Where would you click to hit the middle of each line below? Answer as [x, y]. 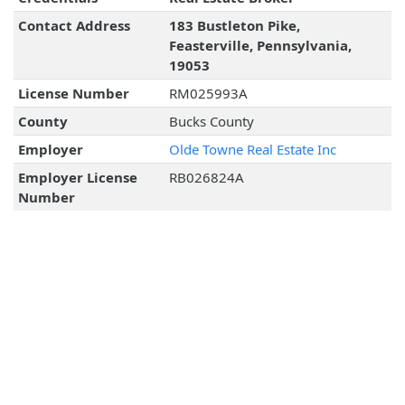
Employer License [77, 178]
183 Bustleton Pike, [234, 26]
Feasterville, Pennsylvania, [260, 46]
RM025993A [208, 94]
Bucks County [211, 122]
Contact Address [74, 26]
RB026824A [206, 178]
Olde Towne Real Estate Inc [252, 150]
